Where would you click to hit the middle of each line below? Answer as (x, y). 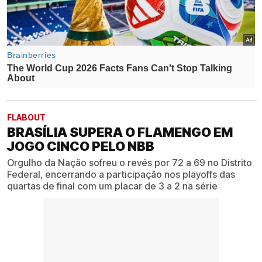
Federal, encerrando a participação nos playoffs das (121, 174)
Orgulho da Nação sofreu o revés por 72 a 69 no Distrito (130, 162)
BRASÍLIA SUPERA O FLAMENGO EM (120, 132)
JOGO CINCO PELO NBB (81, 146)
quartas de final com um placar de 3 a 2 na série (112, 186)
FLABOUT (26, 117)
